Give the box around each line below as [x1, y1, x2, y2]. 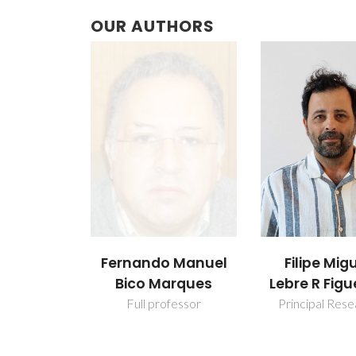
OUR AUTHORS [91, 15, 215, 37]
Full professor [126, 295, 202, 311]
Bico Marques [115, 273, 213, 293]
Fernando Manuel [100, 253, 227, 273]
